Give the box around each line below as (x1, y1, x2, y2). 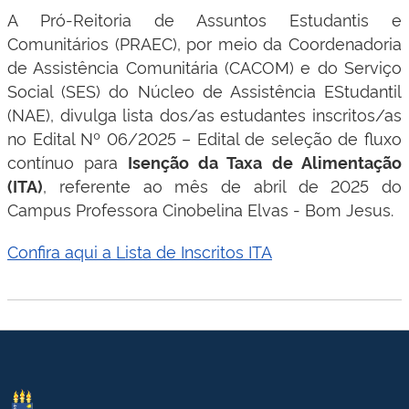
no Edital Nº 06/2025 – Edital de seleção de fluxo (7, 126, 402, 149)
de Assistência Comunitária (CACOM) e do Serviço (7, 55, 402, 78)
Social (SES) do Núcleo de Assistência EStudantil (7, 79, 402, 101)
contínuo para (7, 150, 119, 173)
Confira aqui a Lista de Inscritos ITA (7, 239, 272, 262)
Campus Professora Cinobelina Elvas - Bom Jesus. (7, 197, 393, 220)
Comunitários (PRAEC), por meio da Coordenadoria (7, 31, 402, 54)
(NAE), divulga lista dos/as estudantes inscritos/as (7, 102, 402, 125)
